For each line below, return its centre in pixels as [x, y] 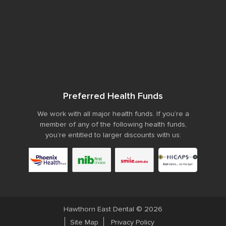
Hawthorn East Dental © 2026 [113, 209]
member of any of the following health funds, [113, 125]
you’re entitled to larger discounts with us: [113, 135]
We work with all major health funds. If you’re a [113, 114]
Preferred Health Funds [113, 96]
